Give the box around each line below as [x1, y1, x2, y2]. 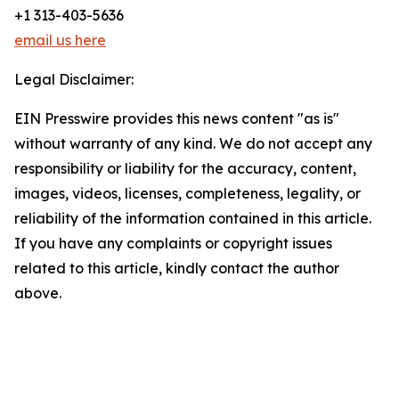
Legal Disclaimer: [14, 70, 134, 89]
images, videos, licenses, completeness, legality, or [14, 184, 361, 203]
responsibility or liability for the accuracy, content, [14, 159, 356, 178]
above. [14, 284, 61, 303]
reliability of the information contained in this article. [14, 209, 371, 228]
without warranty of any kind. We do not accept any [14, 134, 372, 153]
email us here [14, 31, 106, 50]
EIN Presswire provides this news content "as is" [14, 110, 339, 128]
